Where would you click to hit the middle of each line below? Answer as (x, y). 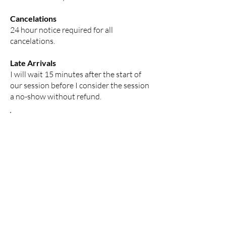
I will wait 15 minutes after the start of (76, 74)
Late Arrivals (33, 63)
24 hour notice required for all (62, 30)
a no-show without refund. (56, 96)
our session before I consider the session (80, 85)
